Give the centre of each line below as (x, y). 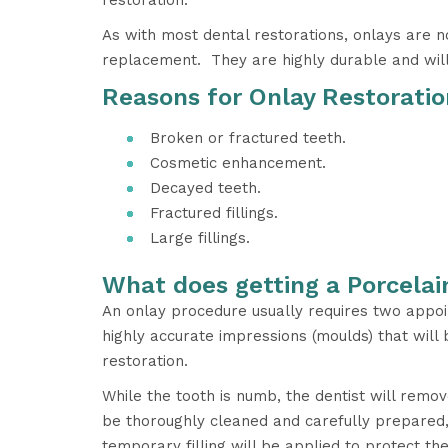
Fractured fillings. (214, 213)
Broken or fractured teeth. (248, 138)
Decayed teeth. (205, 188)
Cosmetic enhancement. (238, 163)
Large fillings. (200, 238)
